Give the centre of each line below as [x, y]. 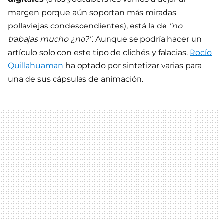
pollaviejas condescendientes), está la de [88, 26]
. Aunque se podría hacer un [147, 39]
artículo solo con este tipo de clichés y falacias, [99, 53]
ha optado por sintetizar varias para [133, 66]
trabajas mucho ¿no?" [50, 39]
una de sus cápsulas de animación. [76, 79]
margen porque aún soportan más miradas [92, 13]
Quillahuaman [36, 66]
